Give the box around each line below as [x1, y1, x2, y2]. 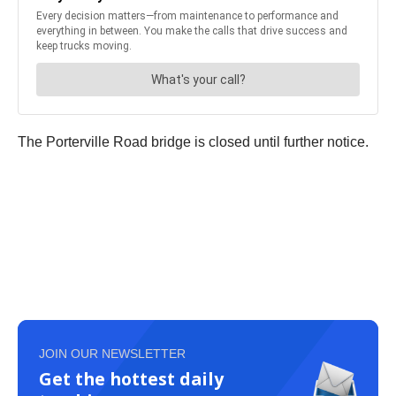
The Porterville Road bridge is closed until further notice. [18, 134, 369, 150]
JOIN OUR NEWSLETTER [39, 346, 186, 362]
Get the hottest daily [39, 367, 224, 392]
